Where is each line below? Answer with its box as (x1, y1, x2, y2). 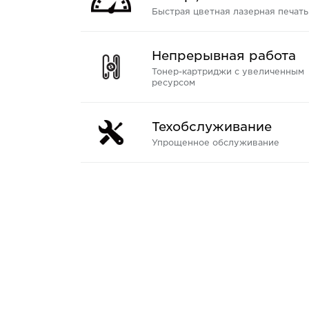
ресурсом (152, 77, 195, 88)
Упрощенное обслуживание (152, 137, 279, 148)
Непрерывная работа (152, 48, 296, 63)
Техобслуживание (152, 119, 272, 134)
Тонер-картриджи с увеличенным (152, 66, 304, 77)
